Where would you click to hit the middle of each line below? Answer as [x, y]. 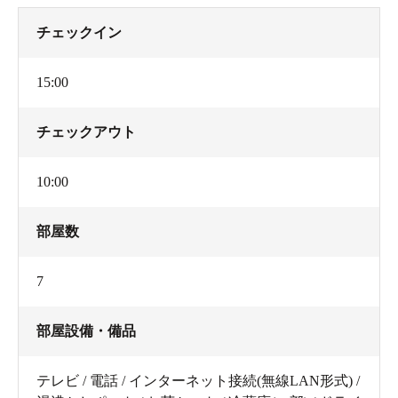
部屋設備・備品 [86, 331]
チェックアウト [86, 132]
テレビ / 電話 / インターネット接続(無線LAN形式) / [198, 381]
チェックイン [79, 33]
